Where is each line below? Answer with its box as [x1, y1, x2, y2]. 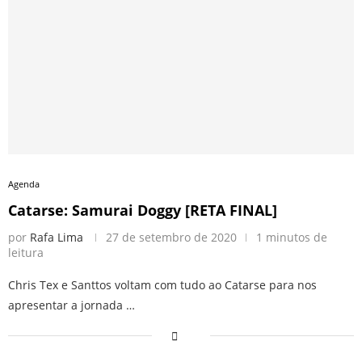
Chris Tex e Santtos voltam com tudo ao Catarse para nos [8, 276, 317, 293]
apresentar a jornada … [8, 297, 135, 313]
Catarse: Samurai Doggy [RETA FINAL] [8, 200, 277, 220]
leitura [8, 244, 44, 260]
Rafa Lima [30, 229, 83, 245]
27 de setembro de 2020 [106, 229, 237, 245]
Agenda [8, 177, 40, 190]
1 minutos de [256, 229, 327, 245]
